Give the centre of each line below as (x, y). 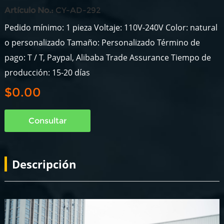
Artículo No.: (29, 10)
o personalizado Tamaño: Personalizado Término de (102, 42)
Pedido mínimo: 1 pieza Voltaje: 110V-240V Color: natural (111, 27)
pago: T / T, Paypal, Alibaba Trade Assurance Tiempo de (107, 57)
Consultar (47, 121)
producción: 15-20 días (47, 72)
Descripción (44, 164)
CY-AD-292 (77, 10)
